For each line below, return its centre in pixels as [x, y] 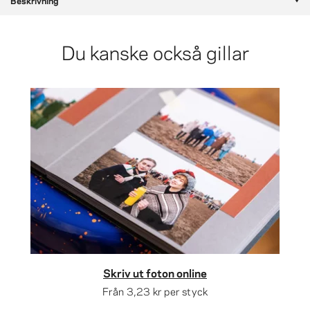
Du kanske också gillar [155, 51]
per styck [185, 291]
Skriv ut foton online [155, 272]
